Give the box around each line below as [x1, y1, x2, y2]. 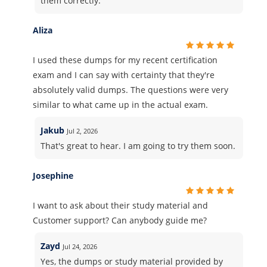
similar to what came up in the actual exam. [33, 99, 208, 110]
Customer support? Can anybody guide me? [33, 215, 207, 226]
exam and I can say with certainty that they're [33, 69, 215, 80]
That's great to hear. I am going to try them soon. [41, 140, 236, 151]
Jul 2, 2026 [67, 126, 98, 135]
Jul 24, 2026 [63, 242, 98, 251]
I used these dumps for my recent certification [33, 54, 218, 66]
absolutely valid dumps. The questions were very [33, 84, 228, 95]
